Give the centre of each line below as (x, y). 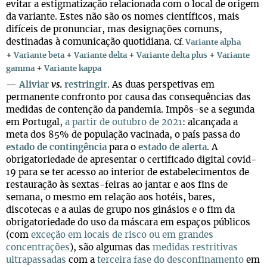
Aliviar (34, 85)
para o (122, 148)
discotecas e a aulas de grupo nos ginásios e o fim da (120, 210)
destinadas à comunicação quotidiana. (90, 42)
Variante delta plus (172, 56)
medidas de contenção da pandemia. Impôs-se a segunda (130, 110)
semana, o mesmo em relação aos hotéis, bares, (111, 198)
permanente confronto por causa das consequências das (128, 97)
